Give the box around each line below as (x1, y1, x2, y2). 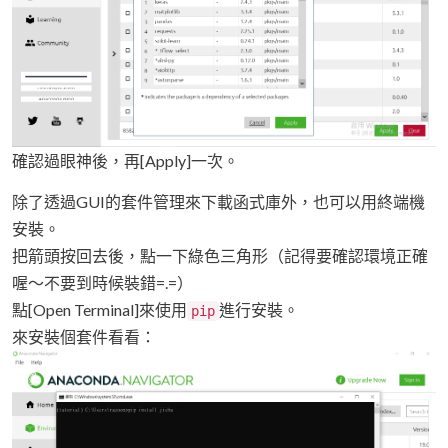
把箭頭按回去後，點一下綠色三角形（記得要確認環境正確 (12, 245, 428, 265)
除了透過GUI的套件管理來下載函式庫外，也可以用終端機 (12, 191, 425, 211)
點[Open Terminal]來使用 (12, 299, 187, 319)
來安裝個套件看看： (12, 326, 156, 346)
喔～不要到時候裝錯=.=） (12, 272, 193, 292)
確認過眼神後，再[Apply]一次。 (12, 150, 239, 170)
